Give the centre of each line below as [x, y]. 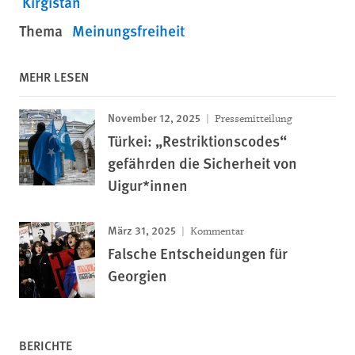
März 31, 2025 [142, 229]
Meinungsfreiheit [128, 30]
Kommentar [216, 231]
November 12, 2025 [154, 117]
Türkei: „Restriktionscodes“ [197, 140]
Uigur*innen [148, 185]
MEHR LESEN [54, 76]
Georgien [137, 275]
